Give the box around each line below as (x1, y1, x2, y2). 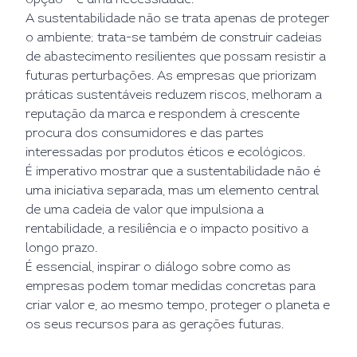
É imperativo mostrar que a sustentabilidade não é (25, 166, 320, 178)
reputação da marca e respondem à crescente (25, 108, 300, 121)
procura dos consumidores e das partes (25, 127, 264, 140)
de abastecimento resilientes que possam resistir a (25, 51, 326, 64)
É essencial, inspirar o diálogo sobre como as (25, 261, 291, 274)
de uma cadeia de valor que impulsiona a (25, 204, 264, 217)
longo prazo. (25, 242, 97, 255)
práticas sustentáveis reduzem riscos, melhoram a (25, 89, 322, 102)
